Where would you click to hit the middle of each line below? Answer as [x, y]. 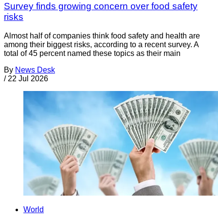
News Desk [35, 70]
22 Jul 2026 [28, 78]
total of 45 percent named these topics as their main [92, 53]
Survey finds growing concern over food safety [101, 6]
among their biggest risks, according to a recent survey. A [101, 44]
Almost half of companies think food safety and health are [102, 36]
